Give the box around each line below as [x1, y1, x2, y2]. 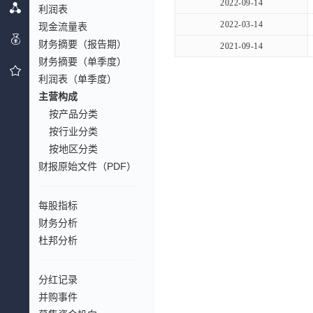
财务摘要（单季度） [38, 56, 126, 67]
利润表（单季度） [38, 73, 117, 85]
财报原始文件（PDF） [38, 161, 136, 172]
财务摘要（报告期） [38, 38, 126, 50]
